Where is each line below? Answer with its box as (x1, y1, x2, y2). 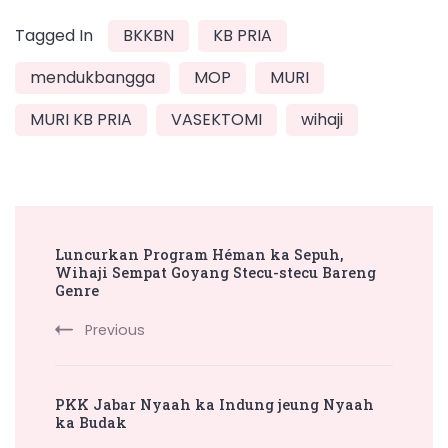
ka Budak (55, 413, 127, 433)
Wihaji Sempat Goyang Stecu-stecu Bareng (55, 263, 376, 283)
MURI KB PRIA (30, 108, 132, 132)
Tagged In (15, 24, 93, 48)
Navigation (14, 255, 167, 293)
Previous (85, 320, 145, 341)
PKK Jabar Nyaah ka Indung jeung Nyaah (55, 395, 374, 415)
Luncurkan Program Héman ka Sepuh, (55, 245, 343, 265)
